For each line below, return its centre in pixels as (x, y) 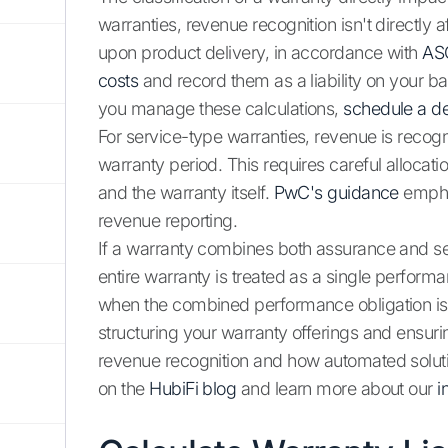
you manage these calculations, (221, 109)
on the (124, 389)
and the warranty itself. (186, 193)
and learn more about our (337, 389)
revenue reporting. (168, 221)
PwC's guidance (336, 193)
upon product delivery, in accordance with (260, 53)
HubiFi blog (193, 389)
